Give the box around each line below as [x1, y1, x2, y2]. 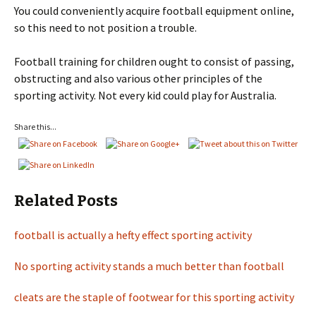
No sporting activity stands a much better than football [14, 259, 284, 273]
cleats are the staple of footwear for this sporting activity [14, 290, 294, 304]
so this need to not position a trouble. [14, 20, 197, 35]
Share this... [14, 121, 56, 132]
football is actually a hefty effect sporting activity [14, 228, 252, 242]
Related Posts [14, 191, 118, 210]
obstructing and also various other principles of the [14, 71, 262, 85]
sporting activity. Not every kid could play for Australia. [14, 88, 276, 102]
